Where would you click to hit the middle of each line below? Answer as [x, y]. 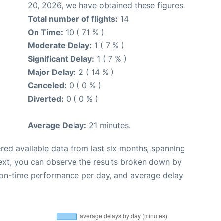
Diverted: [46, 99]
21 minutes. [109, 125]
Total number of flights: [73, 19]
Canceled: [47, 85]
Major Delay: [52, 72]
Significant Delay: [61, 59]
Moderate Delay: [60, 45]
